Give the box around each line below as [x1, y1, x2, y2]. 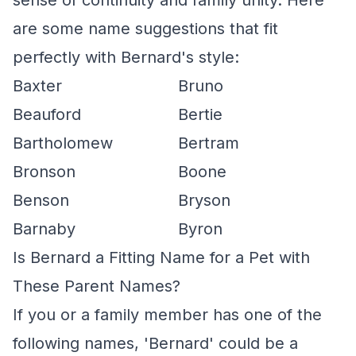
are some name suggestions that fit [13, 19, 278, 38]
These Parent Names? [13, 277, 180, 296]
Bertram [178, 133, 239, 153]
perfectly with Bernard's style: [13, 48, 239, 67]
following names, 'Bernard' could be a [13, 334, 298, 353]
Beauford [13, 105, 81, 124]
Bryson [178, 191, 230, 210]
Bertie [178, 105, 222, 124]
